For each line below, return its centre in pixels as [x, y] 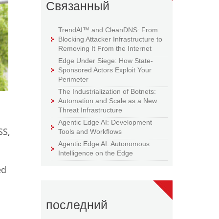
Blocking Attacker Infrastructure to [110, 39]
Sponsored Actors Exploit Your [105, 70]
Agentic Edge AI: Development [105, 122]
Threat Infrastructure [90, 110]
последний [77, 205]
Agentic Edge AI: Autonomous [104, 144]
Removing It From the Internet [105, 49]
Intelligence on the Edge [96, 153]
